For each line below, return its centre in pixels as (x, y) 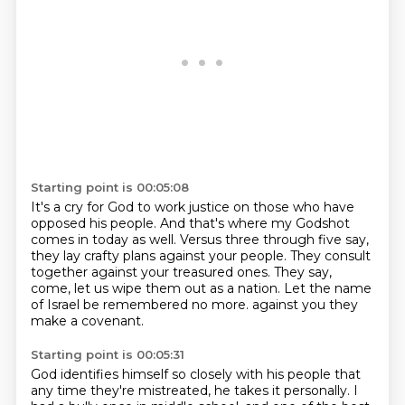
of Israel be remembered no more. (141, 305)
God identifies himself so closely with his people (182, 374)
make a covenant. (87, 321)
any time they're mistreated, (122, 391)
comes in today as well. (105, 240)
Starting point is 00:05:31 (107, 354)
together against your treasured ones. (152, 272)
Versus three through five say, (274, 240)
